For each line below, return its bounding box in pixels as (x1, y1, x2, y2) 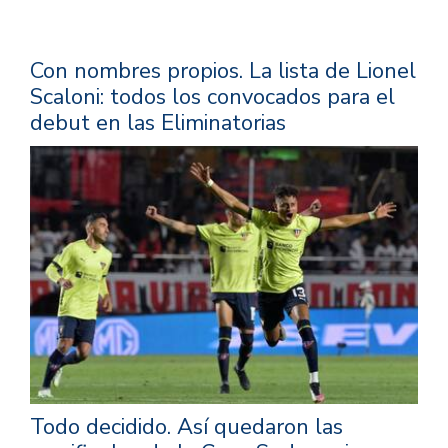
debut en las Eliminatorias (30, 107, 286, 138)
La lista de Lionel (249, 55, 416, 86)
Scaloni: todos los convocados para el (30, 81, 395, 112)
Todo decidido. (30, 412, 177, 443)
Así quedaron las (177, 412, 343, 443)
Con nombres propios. (30, 55, 249, 86)
